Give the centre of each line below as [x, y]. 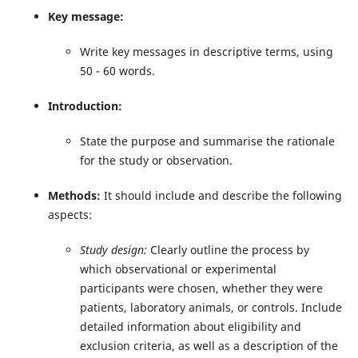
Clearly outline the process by [229, 250]
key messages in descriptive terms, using [221, 51]
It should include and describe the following [223, 195]
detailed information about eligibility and [190, 326]
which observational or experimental [178, 269]
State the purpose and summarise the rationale [207, 141]
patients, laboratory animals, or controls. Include [211, 307]
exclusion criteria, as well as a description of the [209, 346]
